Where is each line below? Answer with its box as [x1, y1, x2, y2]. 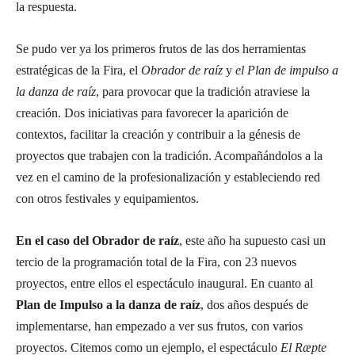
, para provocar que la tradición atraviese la [96, 85, 310, 98]
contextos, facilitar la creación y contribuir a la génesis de [16, 128, 300, 141]
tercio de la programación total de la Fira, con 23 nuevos [16, 255, 296, 269]
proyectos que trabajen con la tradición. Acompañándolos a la [16, 149, 323, 162]
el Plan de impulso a [235, 63, 338, 77]
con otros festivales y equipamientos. [16, 192, 199, 205]
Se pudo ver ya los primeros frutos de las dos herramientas [16, 42, 306, 55]
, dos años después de [200, 298, 308, 311]
